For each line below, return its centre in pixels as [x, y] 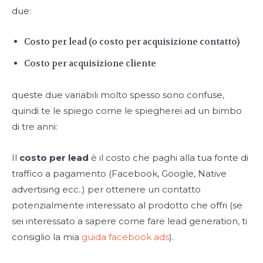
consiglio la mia [47, 237]
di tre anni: [35, 127]
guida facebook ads [125, 237]
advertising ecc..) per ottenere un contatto [106, 190]
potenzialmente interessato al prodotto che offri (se [127, 205]
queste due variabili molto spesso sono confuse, [118, 95]
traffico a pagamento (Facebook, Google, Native [119, 174]
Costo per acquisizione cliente [90, 64]
